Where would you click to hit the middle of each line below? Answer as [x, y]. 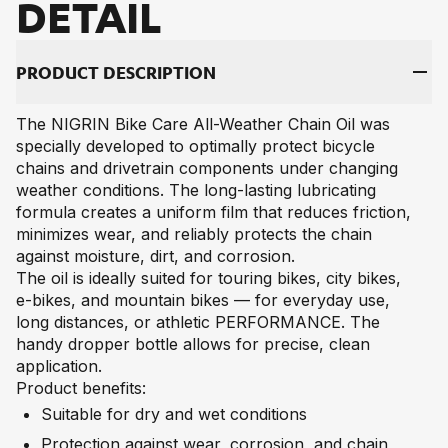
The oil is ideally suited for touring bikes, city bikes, [209, 277]
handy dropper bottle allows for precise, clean [193, 343]
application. [59, 365]
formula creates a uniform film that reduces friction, [214, 211]
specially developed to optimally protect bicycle [196, 145]
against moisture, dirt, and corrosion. [156, 255]
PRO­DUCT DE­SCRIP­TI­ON [116, 72]
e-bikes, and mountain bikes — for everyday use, [203, 299]
